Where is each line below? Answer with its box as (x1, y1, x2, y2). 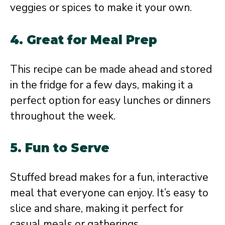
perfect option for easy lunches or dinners (10, 93, 211, 107)
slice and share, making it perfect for (10, 201, 183, 216)
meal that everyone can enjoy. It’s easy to (10, 186, 208, 200)
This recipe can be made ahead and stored (10, 62, 212, 76)
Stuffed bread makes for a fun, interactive (10, 170, 208, 185)
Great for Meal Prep (27, 32, 157, 47)
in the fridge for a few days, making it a (10, 77, 193, 92)
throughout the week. (10, 108, 116, 123)
